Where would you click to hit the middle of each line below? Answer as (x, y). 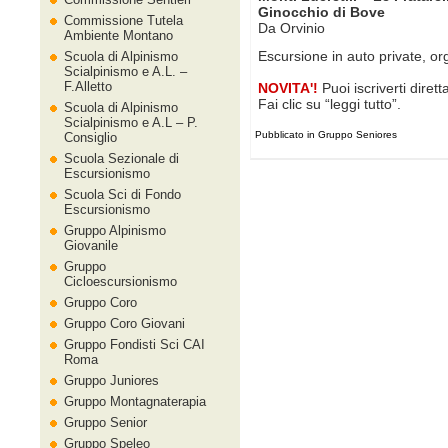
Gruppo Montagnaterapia (135, 401)
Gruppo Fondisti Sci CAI (134, 344)
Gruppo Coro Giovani (124, 323)
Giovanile (91, 245)
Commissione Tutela (123, 20)
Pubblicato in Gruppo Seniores (326, 134)
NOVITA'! (288, 88)
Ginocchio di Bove (321, 12)
